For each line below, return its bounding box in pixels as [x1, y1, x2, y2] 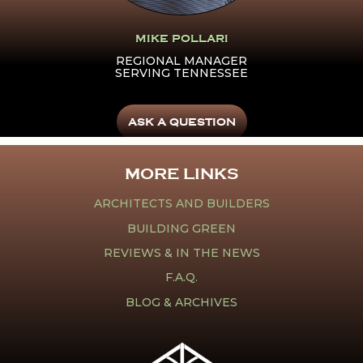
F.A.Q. [165, 270, 198, 285]
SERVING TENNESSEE [115, 65, 248, 80]
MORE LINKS [125, 164, 238, 184]
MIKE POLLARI [135, 32, 228, 45]
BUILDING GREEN [127, 220, 236, 236]
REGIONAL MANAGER [116, 53, 247, 68]
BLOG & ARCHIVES [126, 294, 237, 310]
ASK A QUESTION [127, 116, 236, 129]
